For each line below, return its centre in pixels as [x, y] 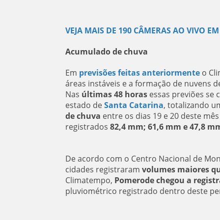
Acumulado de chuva [106, 52]
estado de [84, 105]
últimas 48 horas [114, 94]
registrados [87, 127]
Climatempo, [90, 180]
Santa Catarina [134, 105]
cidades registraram [103, 169]
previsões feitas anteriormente [139, 73]
